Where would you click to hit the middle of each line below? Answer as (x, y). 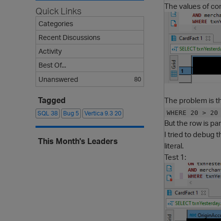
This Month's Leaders (78, 141)
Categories (56, 23)
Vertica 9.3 (99, 113)
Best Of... (52, 65)
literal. (174, 145)
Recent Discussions (69, 37)
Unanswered (58, 79)
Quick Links (58, 11)
